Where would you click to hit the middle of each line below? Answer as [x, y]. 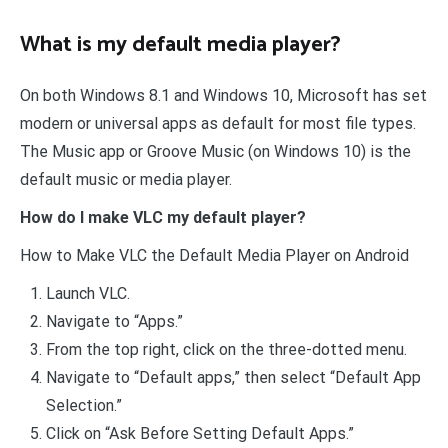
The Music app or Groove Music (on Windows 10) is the [215, 152]
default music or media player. [126, 180]
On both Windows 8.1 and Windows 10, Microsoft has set [223, 96]
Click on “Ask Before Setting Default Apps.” [199, 434]
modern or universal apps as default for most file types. [218, 124]
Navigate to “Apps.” [114, 322]
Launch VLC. [87, 294]
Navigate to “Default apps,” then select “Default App [233, 378]
